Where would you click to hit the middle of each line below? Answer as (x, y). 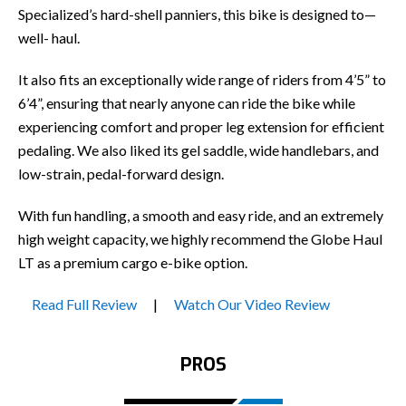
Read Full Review (84, 304)
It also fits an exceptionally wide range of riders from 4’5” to (202, 79)
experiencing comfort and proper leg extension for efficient (201, 126)
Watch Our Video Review (252, 304)
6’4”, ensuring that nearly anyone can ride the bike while (187, 102)
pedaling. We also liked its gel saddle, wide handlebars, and (198, 150)
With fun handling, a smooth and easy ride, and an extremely (201, 215)
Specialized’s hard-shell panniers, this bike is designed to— (197, 14)
